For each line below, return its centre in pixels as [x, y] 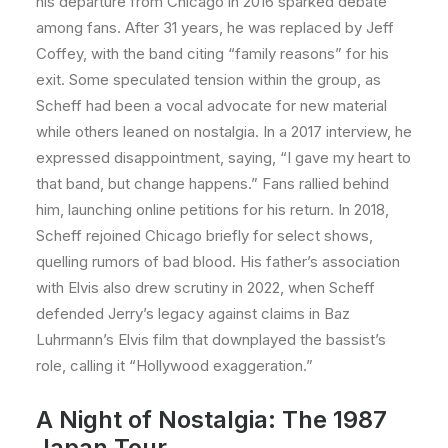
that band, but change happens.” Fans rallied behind [212, 183]
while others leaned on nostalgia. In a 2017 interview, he [224, 131]
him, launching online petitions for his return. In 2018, [212, 209]
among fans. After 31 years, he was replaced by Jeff [215, 27]
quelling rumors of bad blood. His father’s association [218, 261]
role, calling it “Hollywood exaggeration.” [174, 365]
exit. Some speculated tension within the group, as [208, 79]
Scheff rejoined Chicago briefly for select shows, [204, 235]
